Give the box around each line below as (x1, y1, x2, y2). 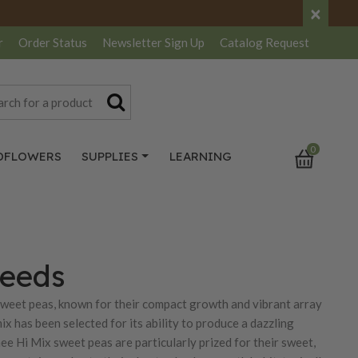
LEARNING (169, 149, 232, 164)
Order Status (18, 35, 87, 50)
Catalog (220, 35, 265, 50)
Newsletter (102, 35, 165, 50)
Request (265, 35, 309, 50)
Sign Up (165, 35, 205, 50)
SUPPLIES (82, 149, 139, 164)
